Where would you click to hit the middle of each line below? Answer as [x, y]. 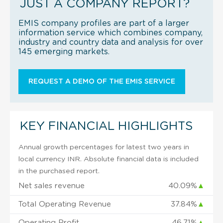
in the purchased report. [59, 171]
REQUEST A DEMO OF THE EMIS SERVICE [102, 81]
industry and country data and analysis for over [111, 42]
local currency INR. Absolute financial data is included [109, 159]
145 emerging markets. [64, 52]
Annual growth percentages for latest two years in [104, 147]
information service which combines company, [111, 33]
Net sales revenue [52, 186]
